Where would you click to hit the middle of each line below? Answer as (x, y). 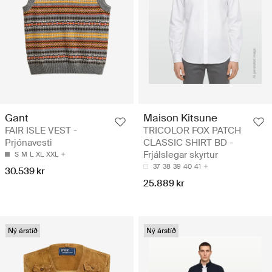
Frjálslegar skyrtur (181, 155)
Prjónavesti (29, 142)
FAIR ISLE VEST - (41, 130)
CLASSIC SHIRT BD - (188, 142)
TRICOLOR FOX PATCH (192, 130)
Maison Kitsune (180, 117)
